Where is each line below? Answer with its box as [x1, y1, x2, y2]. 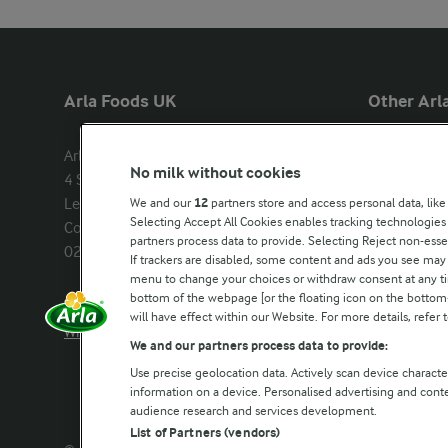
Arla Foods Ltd [64, 147, 156, 165]
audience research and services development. [130, 403, 377, 418]
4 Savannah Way [64, 171, 172, 189]
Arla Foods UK [64, 91, 176, 112]
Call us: [64, 299, 114, 317]
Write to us [64, 323, 133, 341]
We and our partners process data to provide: [130, 338, 388, 353]
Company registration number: [64, 219, 263, 237]
